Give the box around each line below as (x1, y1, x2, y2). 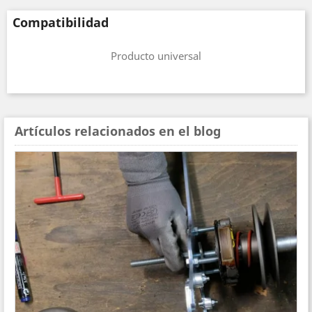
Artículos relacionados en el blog (15, 122, 221, 139)
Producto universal (111, 48, 201, 63)
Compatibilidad (13, 13, 109, 31)
